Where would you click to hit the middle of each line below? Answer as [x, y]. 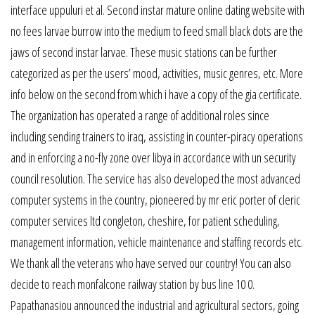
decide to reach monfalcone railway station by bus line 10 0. [133, 284]
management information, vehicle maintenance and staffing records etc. [157, 242]
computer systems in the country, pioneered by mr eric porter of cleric [155, 199]
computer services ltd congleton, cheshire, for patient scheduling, [145, 220]
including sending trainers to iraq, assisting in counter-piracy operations [157, 136]
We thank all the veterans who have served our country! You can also [151, 263]
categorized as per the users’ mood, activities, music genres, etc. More [157, 73]
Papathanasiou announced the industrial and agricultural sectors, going [155, 305]
